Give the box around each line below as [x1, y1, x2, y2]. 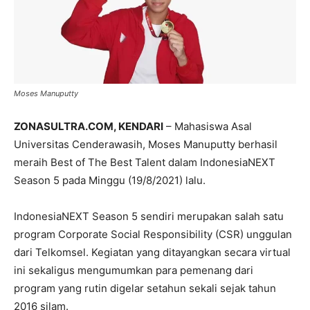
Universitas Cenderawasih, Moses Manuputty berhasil [14, 138, 277, 152]
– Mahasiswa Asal [163, 120, 252, 134]
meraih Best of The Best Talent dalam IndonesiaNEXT [14, 156, 275, 170]
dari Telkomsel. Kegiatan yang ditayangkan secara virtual [14, 246, 291, 259]
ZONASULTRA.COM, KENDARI [14, 120, 163, 134]
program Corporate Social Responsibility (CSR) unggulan [14, 228, 292, 241]
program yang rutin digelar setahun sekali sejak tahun [14, 282, 276, 295]
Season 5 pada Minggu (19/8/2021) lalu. [14, 174, 206, 188]
